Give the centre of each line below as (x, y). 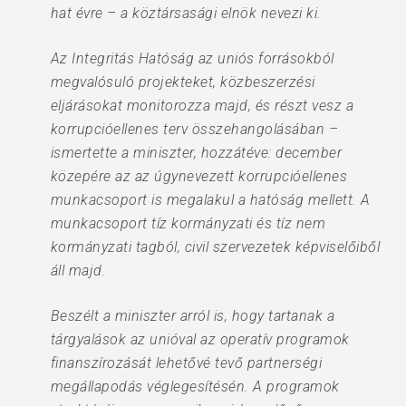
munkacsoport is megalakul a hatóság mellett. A (210, 200)
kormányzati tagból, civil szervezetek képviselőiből (215, 247)
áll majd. (78, 271)
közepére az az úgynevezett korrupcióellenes (199, 176)
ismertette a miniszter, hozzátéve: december (196, 153)
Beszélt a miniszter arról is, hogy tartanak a (193, 316)
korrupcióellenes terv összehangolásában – (194, 129)
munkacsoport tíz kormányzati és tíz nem (188, 223)
